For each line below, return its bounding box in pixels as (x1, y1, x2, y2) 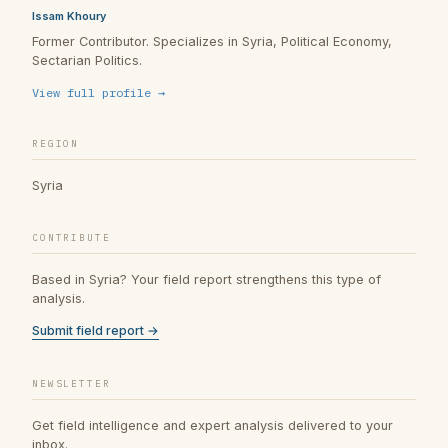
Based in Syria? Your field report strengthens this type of (32, 271, 381, 287)
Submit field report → (32, 322, 159, 338)
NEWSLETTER (32, 376, 111, 390)
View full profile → (32, 85, 165, 101)
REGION (32, 137, 80, 151)
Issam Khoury (32, 8, 106, 23)
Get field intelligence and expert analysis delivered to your (32, 417, 393, 433)
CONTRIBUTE (32, 230, 111, 244)
